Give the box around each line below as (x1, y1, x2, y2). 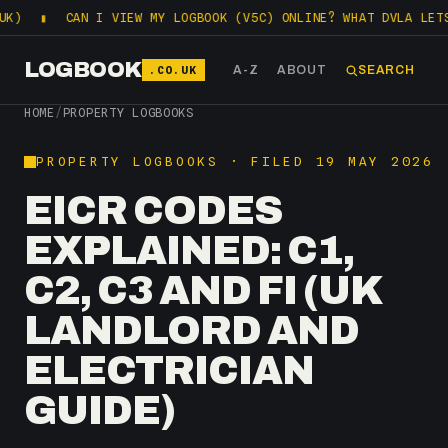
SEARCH (357, 63, 415, 77)
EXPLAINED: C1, (24, 229, 354, 272)
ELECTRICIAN (24, 349, 314, 392)
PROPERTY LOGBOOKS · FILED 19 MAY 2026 (36, 154, 434, 169)
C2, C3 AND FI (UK (24, 269, 382, 312)
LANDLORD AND (24, 309, 359, 352)
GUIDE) (24, 389, 175, 432)
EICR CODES (24, 189, 282, 232)
